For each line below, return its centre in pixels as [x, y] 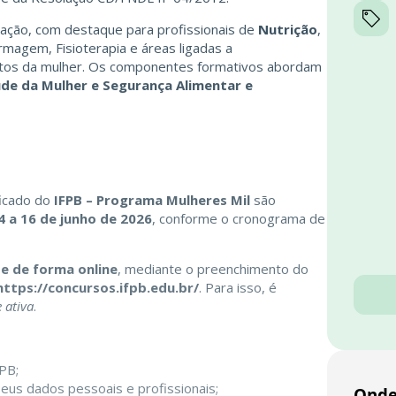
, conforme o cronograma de [239, 219]
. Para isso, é [238, 288]
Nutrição [288, 29]
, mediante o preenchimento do [213, 269]
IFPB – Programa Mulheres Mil [152, 200]
